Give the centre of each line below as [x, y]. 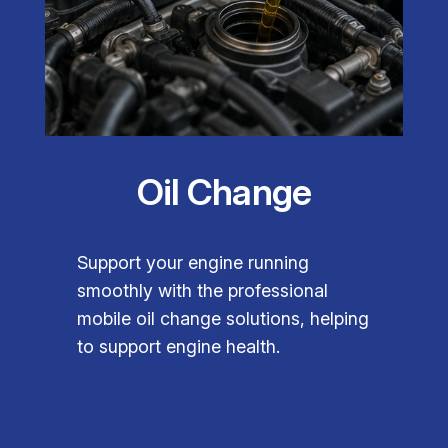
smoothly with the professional [203, 291]
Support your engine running [193, 263]
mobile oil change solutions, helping [223, 319]
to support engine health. [179, 347]
